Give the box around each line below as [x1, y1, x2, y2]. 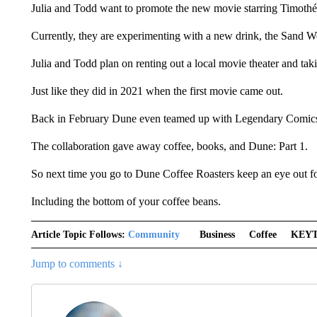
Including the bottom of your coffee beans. [30, 195, 221, 207]
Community [127, 229, 180, 240]
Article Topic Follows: [30, 229, 125, 240]
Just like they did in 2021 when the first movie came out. [30, 84, 283, 97]
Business [199, 229, 235, 240]
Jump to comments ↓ [30, 257, 123, 270]
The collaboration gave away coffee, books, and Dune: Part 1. [30, 139, 308, 152]
